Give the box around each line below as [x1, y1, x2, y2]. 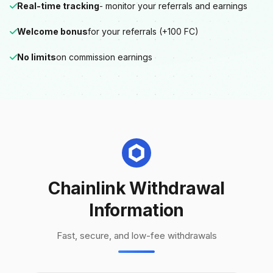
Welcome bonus [17, 26, 88, 37]
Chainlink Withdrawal [48, 178, 225, 199]
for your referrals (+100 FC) [88, 26, 199, 37]
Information [89, 200, 184, 221]
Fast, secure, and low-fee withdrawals [56, 230, 217, 241]
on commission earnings [56, 52, 152, 62]
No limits [17, 52, 56, 62]
